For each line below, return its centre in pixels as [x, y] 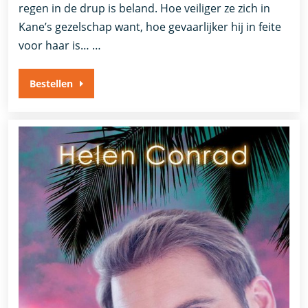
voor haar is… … [60, 46]
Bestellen [52, 84]
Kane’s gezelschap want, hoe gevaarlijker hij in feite [150, 27]
